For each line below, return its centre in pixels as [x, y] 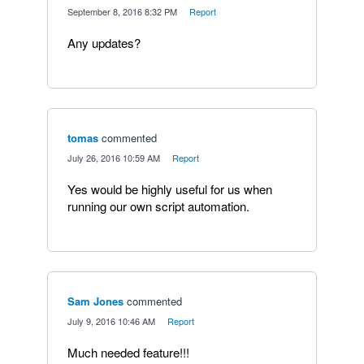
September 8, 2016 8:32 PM [122, 11]
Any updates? [104, 43]
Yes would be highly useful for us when [170, 189]
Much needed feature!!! [128, 352]
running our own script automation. [158, 206]
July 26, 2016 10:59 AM [114, 158]
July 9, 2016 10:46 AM [111, 321]
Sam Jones [95, 301]
